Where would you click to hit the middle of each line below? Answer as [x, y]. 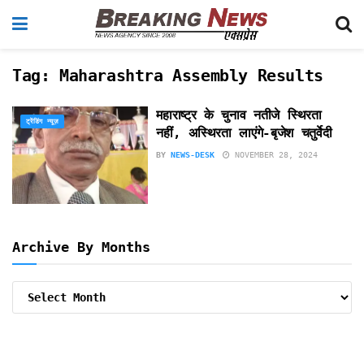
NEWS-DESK [193, 155]
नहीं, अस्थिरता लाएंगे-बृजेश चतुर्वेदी [244, 133]
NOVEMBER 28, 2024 [274, 155]
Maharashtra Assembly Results [191, 76]
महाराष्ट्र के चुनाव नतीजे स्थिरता [239, 115]
